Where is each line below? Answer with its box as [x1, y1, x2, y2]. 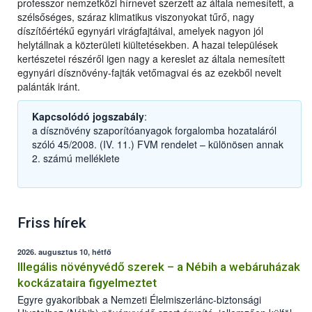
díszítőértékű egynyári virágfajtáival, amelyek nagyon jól [17, 24, 263, 38]
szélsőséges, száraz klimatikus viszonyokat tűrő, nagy [17, 10, 254, 24]
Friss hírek [17, 214, 86, 232]
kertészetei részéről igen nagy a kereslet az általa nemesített [17, 52, 285, 66]
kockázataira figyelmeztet [17, 276, 157, 290]
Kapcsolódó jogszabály [32, 109, 144, 124]
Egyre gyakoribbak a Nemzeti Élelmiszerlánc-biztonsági [17, 292, 261, 307]
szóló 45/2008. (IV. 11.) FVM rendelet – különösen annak [32, 137, 283, 152]
